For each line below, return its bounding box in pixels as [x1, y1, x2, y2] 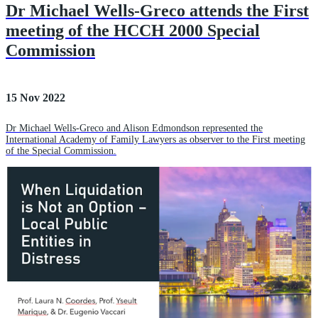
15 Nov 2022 [6, 91, 65, 104]
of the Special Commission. [6, 145, 116, 156]
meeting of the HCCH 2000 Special [6, 21, 260, 40]
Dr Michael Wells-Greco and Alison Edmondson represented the [6, 122, 263, 133]
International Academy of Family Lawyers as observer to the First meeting [6, 133, 305, 145]
